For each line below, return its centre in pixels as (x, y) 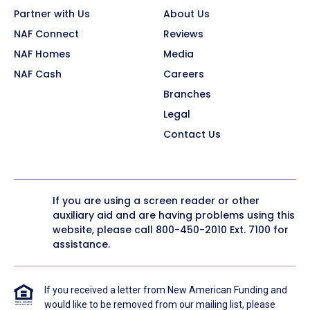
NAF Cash (38, 74)
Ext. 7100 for (258, 230)
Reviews (183, 34)
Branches (187, 94)
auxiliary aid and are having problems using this (174, 216)
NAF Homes (42, 54)
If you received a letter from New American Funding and (166, 290)
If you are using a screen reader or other (156, 201)
